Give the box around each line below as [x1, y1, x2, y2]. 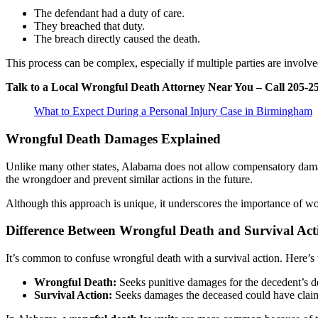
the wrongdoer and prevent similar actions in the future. [6, 172, 253, 185]
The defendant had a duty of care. [34, 7, 185, 20]
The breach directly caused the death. [34, 33, 200, 45]
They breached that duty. [34, 20, 145, 33]
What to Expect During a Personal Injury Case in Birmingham [34, 105, 312, 118]
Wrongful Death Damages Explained [6, 131, 221, 146]
